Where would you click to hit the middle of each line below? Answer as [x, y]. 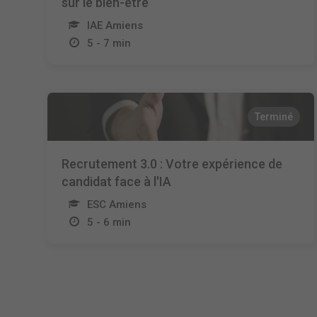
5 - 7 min [109, 43]
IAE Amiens [115, 25]
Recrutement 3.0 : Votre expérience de [172, 164]
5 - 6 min [109, 222]
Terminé [273, 117]
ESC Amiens [117, 204]
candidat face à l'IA [117, 181]
